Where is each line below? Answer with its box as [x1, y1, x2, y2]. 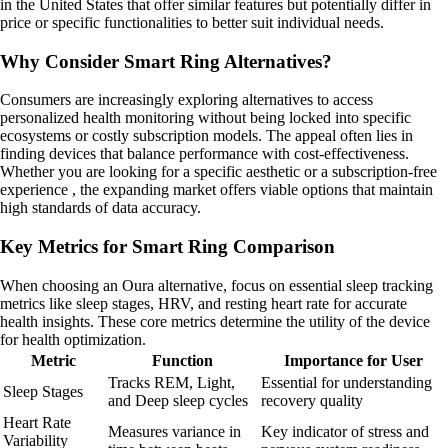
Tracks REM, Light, [108, 373, 235, 391]
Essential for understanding [261, 373, 432, 391]
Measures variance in [108, 422, 241, 440]
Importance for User [283, 351, 423, 369]
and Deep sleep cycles [108, 391, 248, 409]
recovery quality [261, 391, 363, 409]
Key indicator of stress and [261, 422, 429, 440]
